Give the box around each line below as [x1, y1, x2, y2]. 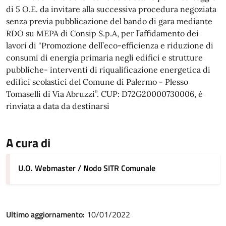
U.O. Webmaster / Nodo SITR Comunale [18, 162, 155, 174]
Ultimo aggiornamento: [6, 208, 87, 220]
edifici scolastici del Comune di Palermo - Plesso [6, 77, 188, 87]
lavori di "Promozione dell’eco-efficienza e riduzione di [6, 40, 213, 50]
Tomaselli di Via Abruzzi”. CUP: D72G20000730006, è [6, 89, 203, 99]
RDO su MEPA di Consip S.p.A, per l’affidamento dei [6, 28, 199, 38]
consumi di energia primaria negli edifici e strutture [6, 52, 203, 63]
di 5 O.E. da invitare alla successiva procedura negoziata [6, 4, 216, 14]
